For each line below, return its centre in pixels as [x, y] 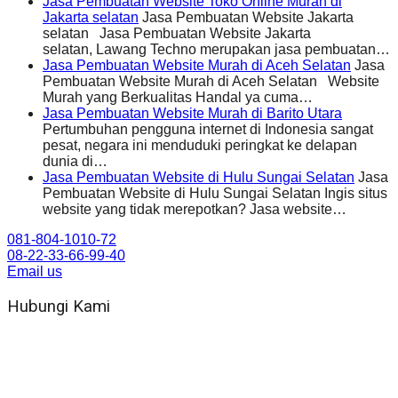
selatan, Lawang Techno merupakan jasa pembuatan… [216, 50]
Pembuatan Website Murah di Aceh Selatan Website [211, 82]
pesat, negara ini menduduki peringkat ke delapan [200, 146]
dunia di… [75, 162]
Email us [35, 272]
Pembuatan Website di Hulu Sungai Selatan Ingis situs [215, 194]
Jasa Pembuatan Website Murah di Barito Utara [192, 114]
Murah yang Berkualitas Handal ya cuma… [178, 98]
